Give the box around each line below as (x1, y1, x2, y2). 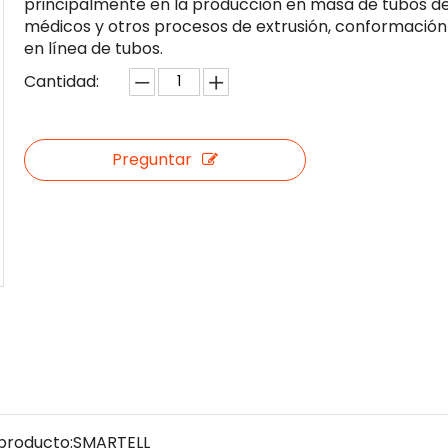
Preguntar (112, 148, 192, 172)
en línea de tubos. (24, 37, 163, 61)
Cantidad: (24, 70, 99, 94)
